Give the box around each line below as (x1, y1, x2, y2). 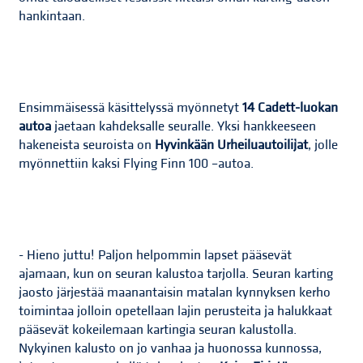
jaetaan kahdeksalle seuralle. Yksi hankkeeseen (51, 117, 317, 136)
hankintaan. (19, 7, 86, 26)
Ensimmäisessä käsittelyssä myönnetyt (19, 99, 240, 117)
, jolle (308, 136, 339, 155)
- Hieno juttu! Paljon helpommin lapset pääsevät (19, 246, 293, 265)
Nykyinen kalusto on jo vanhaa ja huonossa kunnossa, (19, 340, 322, 358)
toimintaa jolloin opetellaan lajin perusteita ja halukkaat (19, 302, 333, 321)
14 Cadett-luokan (239, 99, 339, 117)
